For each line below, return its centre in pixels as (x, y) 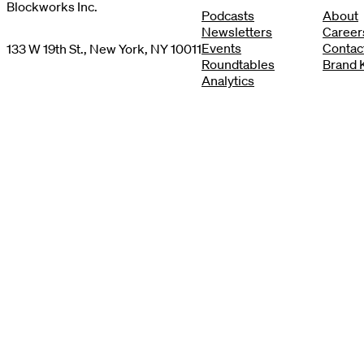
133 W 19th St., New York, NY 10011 (104, 49)
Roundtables (238, 64)
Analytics (228, 80)
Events (221, 48)
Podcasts (228, 15)
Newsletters (237, 32)
